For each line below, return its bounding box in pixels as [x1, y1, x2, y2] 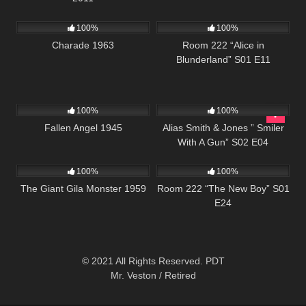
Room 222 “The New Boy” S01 [156, 183, 290, 195]
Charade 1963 [52, 39, 114, 51]
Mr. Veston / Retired [110, 269, 196, 281]
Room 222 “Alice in [182, 39, 264, 51]
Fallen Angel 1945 [44, 122, 122, 133]
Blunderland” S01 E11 [176, 53, 270, 65]
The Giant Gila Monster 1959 [20, 183, 146, 195]
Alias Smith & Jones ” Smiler [162, 122, 284, 133]
